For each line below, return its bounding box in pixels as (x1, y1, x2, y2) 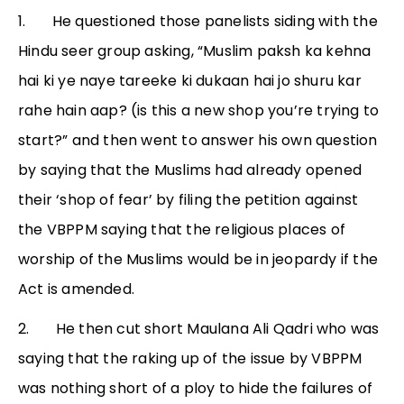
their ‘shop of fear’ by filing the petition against (18, 189, 359, 211)
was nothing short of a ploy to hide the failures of (18, 378, 373, 399)
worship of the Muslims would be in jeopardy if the (18, 249, 379, 271)
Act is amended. (18, 279, 134, 300)
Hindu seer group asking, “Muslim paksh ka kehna (18, 41, 372, 62)
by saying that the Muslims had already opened (18, 160, 363, 181)
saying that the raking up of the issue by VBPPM (18, 348, 363, 370)
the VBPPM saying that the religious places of (18, 219, 346, 241)
